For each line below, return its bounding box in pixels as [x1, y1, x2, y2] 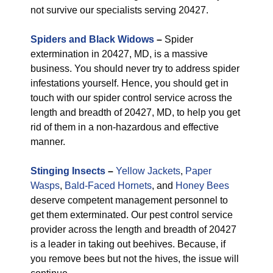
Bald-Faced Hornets [65, 180, 152, 191]
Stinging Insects [30, 166, 105, 176]
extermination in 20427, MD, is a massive [30, 49, 208, 59]
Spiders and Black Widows [30, 34, 154, 44]
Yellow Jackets [116, 166, 180, 176]
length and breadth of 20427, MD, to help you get [30, 107, 240, 118]
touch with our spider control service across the [30, 93, 232, 103]
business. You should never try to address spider [30, 63, 239, 74]
